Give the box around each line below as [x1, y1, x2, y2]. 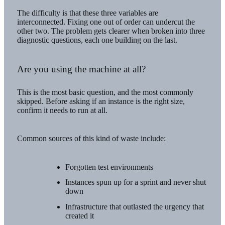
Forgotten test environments [65, 162, 153, 171]
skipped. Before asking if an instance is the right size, [17, 96, 185, 105]
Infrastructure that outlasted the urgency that [65, 202, 204, 211]
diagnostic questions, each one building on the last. [17, 35, 177, 44]
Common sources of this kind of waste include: [17, 134, 166, 143]
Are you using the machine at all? [17, 64, 146, 75]
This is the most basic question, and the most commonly [17, 87, 193, 96]
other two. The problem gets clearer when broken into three [17, 26, 205, 35]
